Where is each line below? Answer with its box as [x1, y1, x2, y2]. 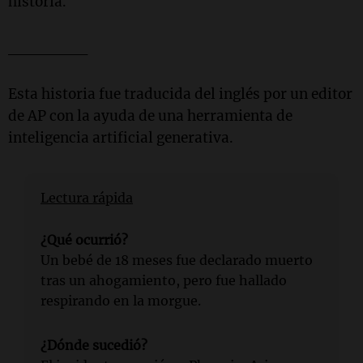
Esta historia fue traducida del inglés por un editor [8, 84, 352, 103]
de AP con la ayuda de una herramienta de [8, 106, 293, 125]
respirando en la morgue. [41, 292, 201, 309]
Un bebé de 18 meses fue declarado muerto [41, 251, 313, 268]
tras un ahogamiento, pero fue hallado [41, 271, 287, 288]
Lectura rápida [41, 189, 133, 206]
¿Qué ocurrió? [41, 231, 128, 248]
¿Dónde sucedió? [41, 336, 147, 353]
